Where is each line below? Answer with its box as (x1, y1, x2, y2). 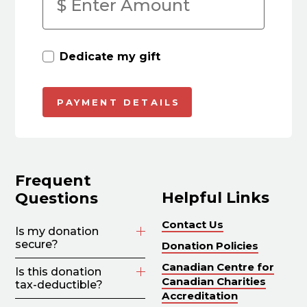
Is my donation (15, 224, 99, 238)
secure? (15, 237, 59, 251)
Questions (15, 188, 99, 208)
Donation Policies (162, 238, 259, 252)
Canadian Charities (162, 274, 267, 288)
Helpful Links (162, 188, 270, 207)
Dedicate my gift (60, 49, 161, 63)
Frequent (15, 171, 92, 190)
